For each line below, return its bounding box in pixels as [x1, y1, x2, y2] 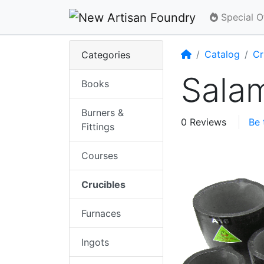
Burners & [81, 106, 124, 118]
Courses [81, 149, 118, 161]
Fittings [81, 120, 114, 133]
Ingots [81, 236, 109, 248]
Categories [81, 48, 130, 61]
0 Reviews [181, 115, 226, 128]
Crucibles [81, 178, 126, 190]
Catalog [204, 48, 240, 60]
